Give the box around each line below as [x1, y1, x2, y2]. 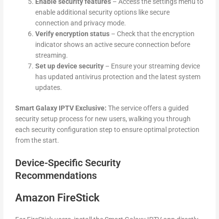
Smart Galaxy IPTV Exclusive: [15, 104, 107, 112]
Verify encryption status [35, 29, 110, 38]
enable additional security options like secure [35, 8, 170, 16]
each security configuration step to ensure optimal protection [15, 126, 200, 134]
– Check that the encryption [109, 29, 195, 38]
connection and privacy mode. [35, 19, 127, 27]
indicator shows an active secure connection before [35, 40, 191, 48]
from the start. [15, 136, 60, 145]
